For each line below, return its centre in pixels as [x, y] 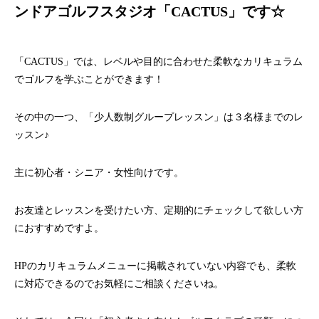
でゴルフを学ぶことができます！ [89, 79]
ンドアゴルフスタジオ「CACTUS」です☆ [150, 11]
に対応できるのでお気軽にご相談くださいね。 [119, 284]
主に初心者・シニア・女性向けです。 [99, 173]
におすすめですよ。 [59, 228]
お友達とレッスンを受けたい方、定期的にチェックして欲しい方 [159, 210]
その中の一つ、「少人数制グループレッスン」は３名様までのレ [159, 117]
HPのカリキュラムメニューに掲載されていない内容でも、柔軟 [155, 266]
